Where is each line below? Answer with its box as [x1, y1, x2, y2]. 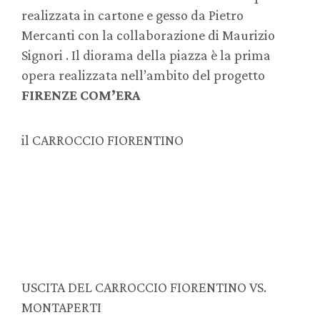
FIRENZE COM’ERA [21, 87, 140, 104]
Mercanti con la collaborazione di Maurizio [21, 27, 275, 44]
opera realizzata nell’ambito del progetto [21, 67, 265, 84]
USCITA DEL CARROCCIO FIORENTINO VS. [21, 279, 266, 296]
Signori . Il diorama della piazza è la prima [21, 47, 271, 64]
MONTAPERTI [21, 299, 101, 316]
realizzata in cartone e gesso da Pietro [21, 7, 244, 24]
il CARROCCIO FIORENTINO [21, 131, 184, 148]
